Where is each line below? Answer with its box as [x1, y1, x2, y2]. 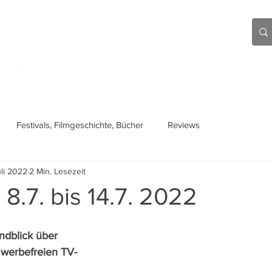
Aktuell [40, 60, 75, 72]
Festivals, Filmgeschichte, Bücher [16, 119, 143, 130]
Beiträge [103, 60, 142, 72]
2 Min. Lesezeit [29, 166, 86, 176]
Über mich [170, 60, 218, 72]
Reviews [168, 119, 200, 130]
